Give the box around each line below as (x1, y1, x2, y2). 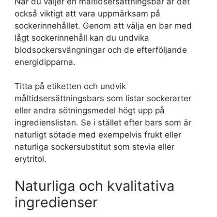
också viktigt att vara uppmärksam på (15, 8, 160, 18)
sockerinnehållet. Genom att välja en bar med (15, 20, 192, 31)
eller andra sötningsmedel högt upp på (15, 106, 165, 116)
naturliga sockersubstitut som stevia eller (15, 142, 174, 152)
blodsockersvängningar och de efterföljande (15, 45, 187, 55)
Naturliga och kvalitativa (15, 177, 174, 194)
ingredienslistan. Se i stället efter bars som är (15, 118, 191, 128)
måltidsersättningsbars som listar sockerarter (15, 93, 191, 104)
